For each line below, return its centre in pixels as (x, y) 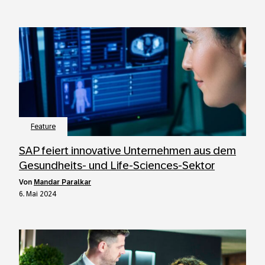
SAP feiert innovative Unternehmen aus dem (127, 151)
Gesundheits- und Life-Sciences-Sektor (117, 165)
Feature (43, 127)
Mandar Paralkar (62, 182)
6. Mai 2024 (38, 194)
